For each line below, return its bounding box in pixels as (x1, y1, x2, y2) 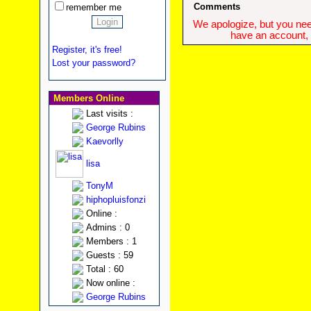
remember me (65, 2, 121, 12)
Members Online (50, 93, 124, 103)
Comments (194, 1, 240, 12)
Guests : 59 (85, 250, 133, 260)
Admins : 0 (85, 222, 130, 233)
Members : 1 (85, 236, 137, 246)
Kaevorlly (85, 136, 124, 146)
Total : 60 (85, 264, 124, 274)
